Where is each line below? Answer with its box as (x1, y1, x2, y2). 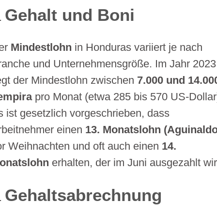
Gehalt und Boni (4, 5, 135, 24)
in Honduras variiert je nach (72, 41, 203, 53)
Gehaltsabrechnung (4, 186, 162, 204)
